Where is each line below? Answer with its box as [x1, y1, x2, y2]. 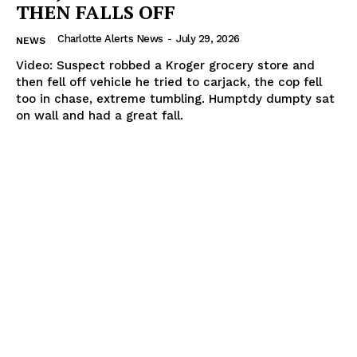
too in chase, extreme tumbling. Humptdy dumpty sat [16, 92, 335, 107]
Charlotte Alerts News [57, 33, 163, 45]
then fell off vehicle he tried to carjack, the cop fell [16, 75, 322, 90]
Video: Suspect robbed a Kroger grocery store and [16, 58, 315, 73]
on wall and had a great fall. [16, 108, 183, 124]
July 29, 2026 [176, 33, 240, 45]
